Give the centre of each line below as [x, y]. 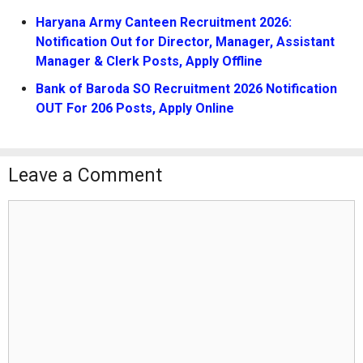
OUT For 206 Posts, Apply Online [135, 109]
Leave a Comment [85, 176]
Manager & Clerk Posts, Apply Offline [149, 62]
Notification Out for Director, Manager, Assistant [185, 42]
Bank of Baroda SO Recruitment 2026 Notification [186, 89]
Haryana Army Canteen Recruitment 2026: [164, 23]
